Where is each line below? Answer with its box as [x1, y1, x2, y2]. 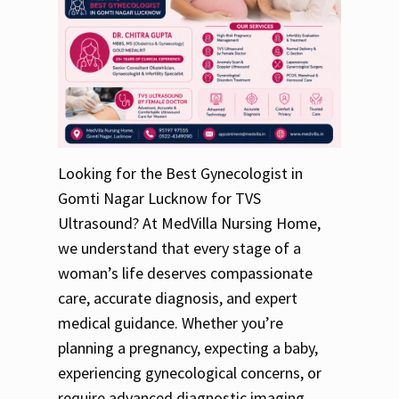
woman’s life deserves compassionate [58, 263, 313, 284]
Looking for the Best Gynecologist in [58, 163, 303, 184]
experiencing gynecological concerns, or [58, 362, 322, 384]
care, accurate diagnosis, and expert [58, 288, 297, 309]
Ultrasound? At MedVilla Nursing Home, [58, 213, 321, 234]
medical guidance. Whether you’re [58, 313, 283, 334]
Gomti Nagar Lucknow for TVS [58, 188, 261, 209]
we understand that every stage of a [58, 238, 301, 259]
